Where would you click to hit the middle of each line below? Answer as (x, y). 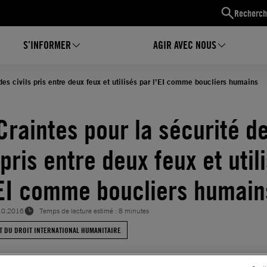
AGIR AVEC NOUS (184, 45)
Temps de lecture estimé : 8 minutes (94, 211)
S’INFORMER (47, 45)
